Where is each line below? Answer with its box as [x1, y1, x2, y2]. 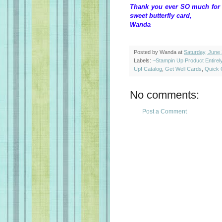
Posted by [134, 49, 160, 55]
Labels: [134, 57, 153, 64]
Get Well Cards [165, 66, 202, 72]
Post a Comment [142, 108, 187, 115]
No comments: [130, 89, 199, 102]
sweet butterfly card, [130, 12, 192, 19]
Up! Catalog [134, 66, 162, 72]
